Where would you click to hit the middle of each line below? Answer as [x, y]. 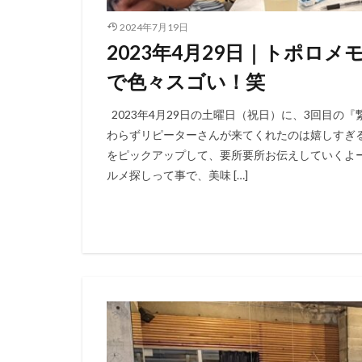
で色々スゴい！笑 [186, 81]
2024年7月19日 [154, 26]
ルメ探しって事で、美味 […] [177, 175]
